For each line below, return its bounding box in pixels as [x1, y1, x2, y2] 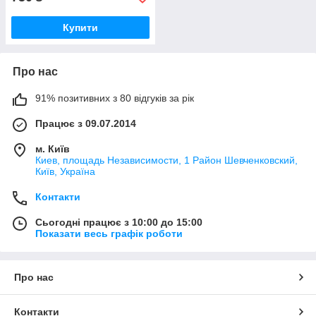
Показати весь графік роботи [35, 227, 183, 239]
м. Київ [35, 142, 70, 154]
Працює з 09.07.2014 [35, 117, 136, 129]
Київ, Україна [35, 165, 95, 177]
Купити [63, 21, 98, 33]
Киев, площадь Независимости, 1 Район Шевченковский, [35, 154, 298, 166]
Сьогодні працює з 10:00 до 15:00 [35, 216, 202, 228]
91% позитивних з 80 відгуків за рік [35, 92, 194, 104]
